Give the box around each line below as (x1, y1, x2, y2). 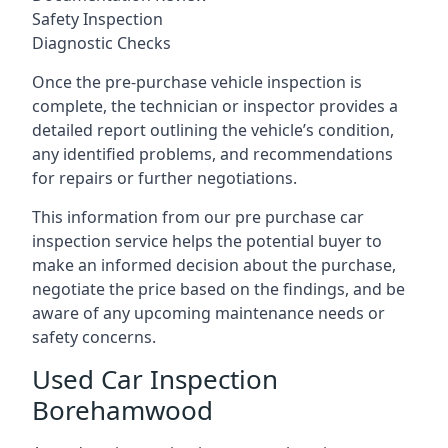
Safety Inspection (32, 8, 163, 30)
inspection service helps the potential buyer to (32, 230, 382, 252)
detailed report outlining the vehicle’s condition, (32, 119, 394, 141)
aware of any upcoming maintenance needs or (32, 302, 385, 324)
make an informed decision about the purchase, (32, 254, 396, 276)
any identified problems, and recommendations (32, 143, 393, 165)
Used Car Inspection (32, 361, 278, 397)
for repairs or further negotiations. (32, 167, 297, 189)
